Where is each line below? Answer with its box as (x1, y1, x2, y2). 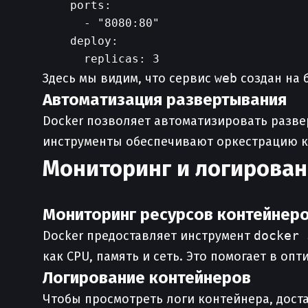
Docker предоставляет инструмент (43, 228, 254, 243)
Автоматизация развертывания (43, 90, 287, 109)
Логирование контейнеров (43, 268, 251, 287)
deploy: (43, 34, 118, 47)
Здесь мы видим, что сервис (43, 71, 214, 86)
